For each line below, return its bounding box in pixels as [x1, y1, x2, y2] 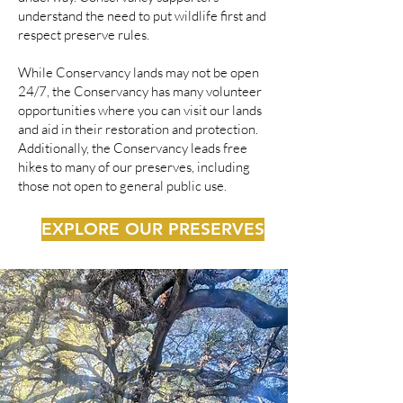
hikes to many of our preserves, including [18, 158, 250, 175]
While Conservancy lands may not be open [18, 64, 259, 81]
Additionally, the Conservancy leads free [18, 139, 247, 157]
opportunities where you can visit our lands [18, 102, 262, 119]
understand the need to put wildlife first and [18, 7, 266, 24]
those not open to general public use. [18, 177, 227, 194]
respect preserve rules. [18, 26, 152, 43]
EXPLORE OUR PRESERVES [41, 219, 264, 239]
